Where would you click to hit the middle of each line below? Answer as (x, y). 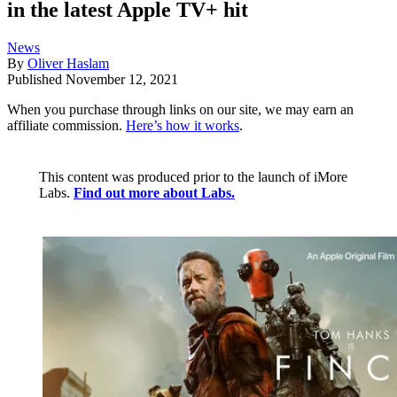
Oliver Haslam (68, 64)
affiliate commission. (66, 126)
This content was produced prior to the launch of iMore (193, 177)
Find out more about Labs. (154, 193)
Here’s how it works (183, 126)
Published (36, 80)
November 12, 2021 (122, 80)
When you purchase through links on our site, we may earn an (180, 110)
